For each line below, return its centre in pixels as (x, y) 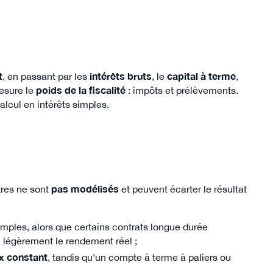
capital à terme (201, 76)
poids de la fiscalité (81, 90)
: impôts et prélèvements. (182, 90)
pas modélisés (85, 189)
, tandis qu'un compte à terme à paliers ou (139, 257)
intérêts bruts (121, 76)
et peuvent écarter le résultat (183, 189)
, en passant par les (46, 76)
